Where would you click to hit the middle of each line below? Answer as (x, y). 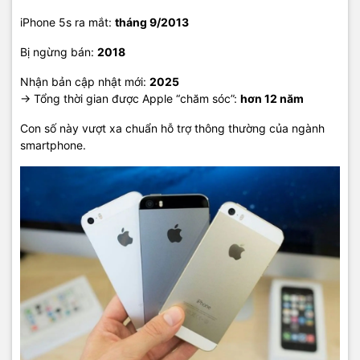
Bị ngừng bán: (59, 52)
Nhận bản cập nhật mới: (85, 82)
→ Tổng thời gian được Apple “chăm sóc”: (130, 98)
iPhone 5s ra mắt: (67, 22)
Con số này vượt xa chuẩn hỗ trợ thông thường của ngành (172, 128)
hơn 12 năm (272, 98)
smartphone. (53, 145)
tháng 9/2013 (152, 22)
